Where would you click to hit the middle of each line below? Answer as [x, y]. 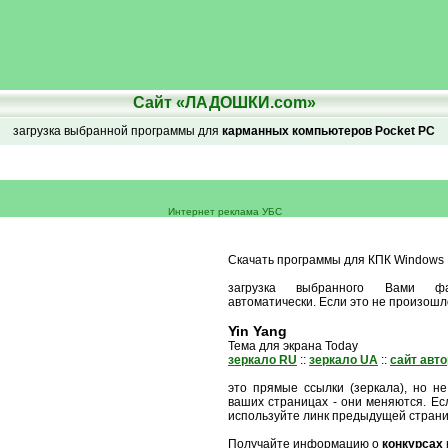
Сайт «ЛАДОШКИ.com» [224, 102]
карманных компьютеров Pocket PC [328, 131]
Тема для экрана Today [293, 346]
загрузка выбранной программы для [117, 131]
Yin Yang [257, 331]
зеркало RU [262, 360]
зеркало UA [343, 360]
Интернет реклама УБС [224, 211]
